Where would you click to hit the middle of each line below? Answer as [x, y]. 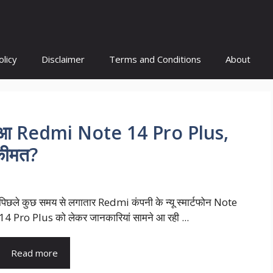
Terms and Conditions [155, 59]
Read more [34, 253]
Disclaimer [63, 59]
